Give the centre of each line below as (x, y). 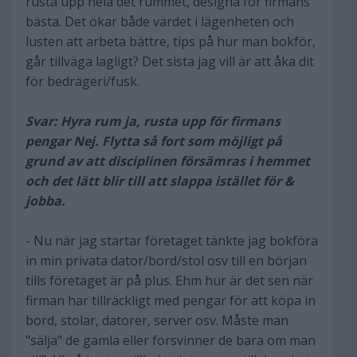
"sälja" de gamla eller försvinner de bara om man (171, 340)
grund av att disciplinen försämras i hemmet (168, 161)
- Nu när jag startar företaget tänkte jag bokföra (172, 241)
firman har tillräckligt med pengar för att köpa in (171, 300)
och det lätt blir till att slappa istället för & (160, 181)
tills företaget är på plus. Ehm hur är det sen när (169, 280)
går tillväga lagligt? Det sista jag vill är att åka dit (170, 61)
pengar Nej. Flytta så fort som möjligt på (154, 141)
